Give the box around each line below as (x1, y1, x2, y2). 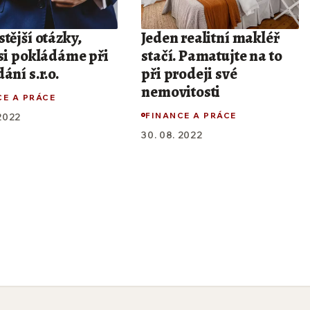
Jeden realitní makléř (141, 28, 280, 49)
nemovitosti (141, 82, 221, 103)
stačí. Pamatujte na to (141, 46, 282, 67)
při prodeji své (141, 64, 237, 85)
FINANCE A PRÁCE (145, 109, 237, 120)
